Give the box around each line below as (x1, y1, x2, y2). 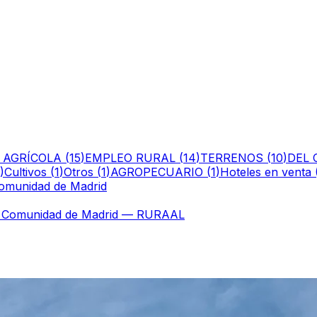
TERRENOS (200, 150, 263, 165)
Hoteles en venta (220, 164, 311, 179)
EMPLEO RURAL (85, 150, 175, 165)
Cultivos (4, 164, 47, 179)
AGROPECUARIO (110, 164, 203, 179)
